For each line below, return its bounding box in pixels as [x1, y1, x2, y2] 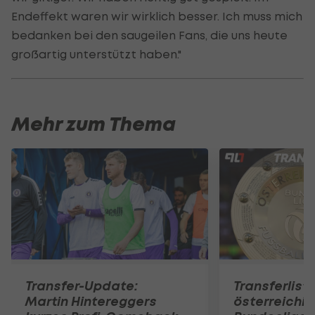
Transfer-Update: [25, 277, 138, 294]
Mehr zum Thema [11, 112, 176, 138]
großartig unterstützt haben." [11, 47, 181, 62]
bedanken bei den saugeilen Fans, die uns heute [11, 28, 288, 43]
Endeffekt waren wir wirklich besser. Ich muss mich [11, 9, 302, 24]
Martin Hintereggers [25, 292, 157, 309]
